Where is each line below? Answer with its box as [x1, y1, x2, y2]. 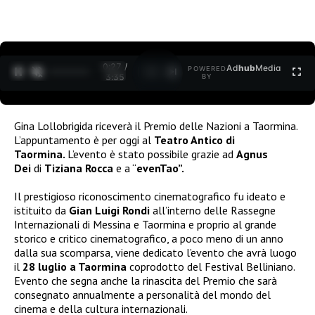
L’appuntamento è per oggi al [14, 132, 154, 147]
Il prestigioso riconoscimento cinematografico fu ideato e [14, 188, 285, 203]
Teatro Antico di [154, 132, 235, 147]
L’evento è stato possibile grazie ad [67, 146, 236, 161]
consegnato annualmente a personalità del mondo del [14, 287, 271, 302]
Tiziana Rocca [44, 160, 113, 175]
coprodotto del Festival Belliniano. [127, 259, 295, 274]
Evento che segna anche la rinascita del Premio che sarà [14, 273, 277, 288]
